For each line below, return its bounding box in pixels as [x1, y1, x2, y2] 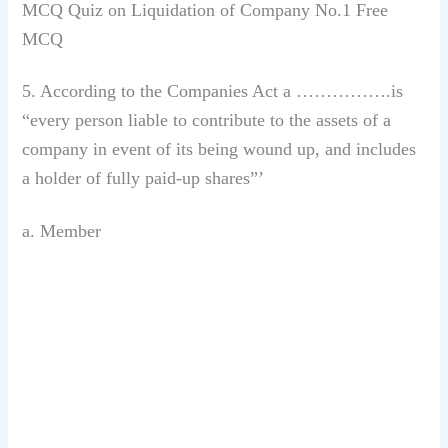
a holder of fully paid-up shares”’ [22, 168, 265, 189]
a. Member [22, 220, 102, 241]
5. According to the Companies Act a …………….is [22, 81, 404, 102]
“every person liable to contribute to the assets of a [22, 110, 392, 131]
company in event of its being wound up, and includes [22, 139, 417, 160]
